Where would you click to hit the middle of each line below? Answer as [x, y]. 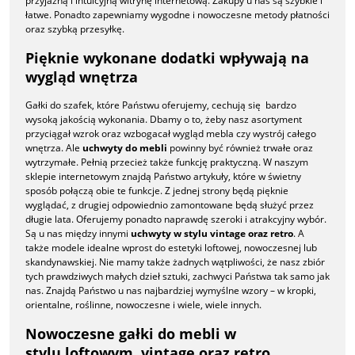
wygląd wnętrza [82, 76]
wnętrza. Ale [54, 147]
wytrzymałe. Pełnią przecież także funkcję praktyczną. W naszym [167, 162]
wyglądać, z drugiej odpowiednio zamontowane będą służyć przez [170, 204]
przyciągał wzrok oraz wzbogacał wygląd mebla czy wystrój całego [171, 133]
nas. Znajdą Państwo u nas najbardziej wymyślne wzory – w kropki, [171, 290]
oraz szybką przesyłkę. [75, 29]
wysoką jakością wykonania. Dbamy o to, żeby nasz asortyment [164, 119]
